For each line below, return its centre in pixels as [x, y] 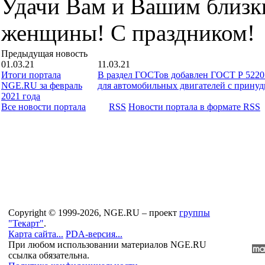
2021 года [21, 96]
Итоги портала [31, 75]
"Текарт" [26, 223]
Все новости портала [43, 106]
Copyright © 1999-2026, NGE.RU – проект [94, 213]
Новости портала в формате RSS [194, 106]
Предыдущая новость [44, 53]
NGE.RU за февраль [42, 85]
